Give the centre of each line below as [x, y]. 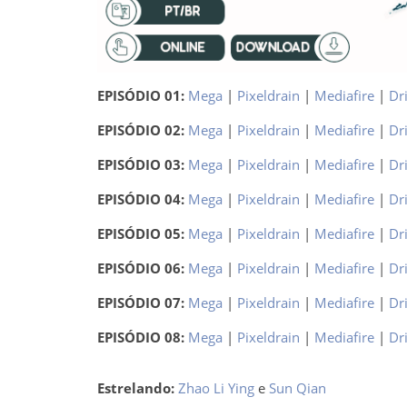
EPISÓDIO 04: [142, 199]
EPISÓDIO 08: [142, 338]
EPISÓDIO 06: [142, 268]
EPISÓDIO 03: [142, 165]
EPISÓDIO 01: [142, 96]
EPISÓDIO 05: [142, 234]
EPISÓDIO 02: [142, 130]
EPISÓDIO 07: [142, 303]
